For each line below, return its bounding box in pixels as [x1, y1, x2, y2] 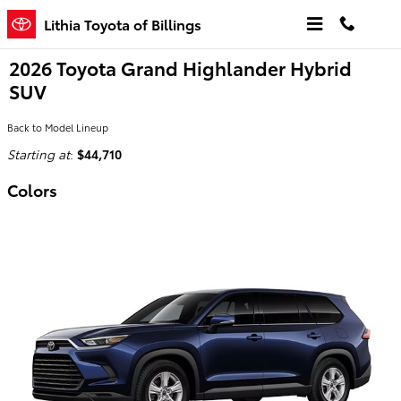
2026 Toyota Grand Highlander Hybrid [9, 55, 352, 81]
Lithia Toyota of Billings [44, 13, 201, 34]
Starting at [7, 145, 70, 163]
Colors [7, 178, 57, 200]
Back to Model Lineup [7, 120, 108, 134]
